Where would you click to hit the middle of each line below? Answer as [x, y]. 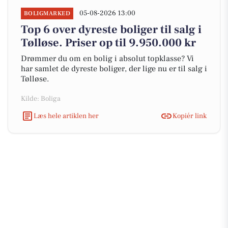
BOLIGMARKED [47, 13]
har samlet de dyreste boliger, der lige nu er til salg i [114, 69]
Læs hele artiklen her [66, 116]
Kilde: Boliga [41, 99]
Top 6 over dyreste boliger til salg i [111, 30]
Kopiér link [190, 116]
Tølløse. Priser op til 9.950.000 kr [108, 43]
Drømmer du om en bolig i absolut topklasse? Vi [107, 59]
